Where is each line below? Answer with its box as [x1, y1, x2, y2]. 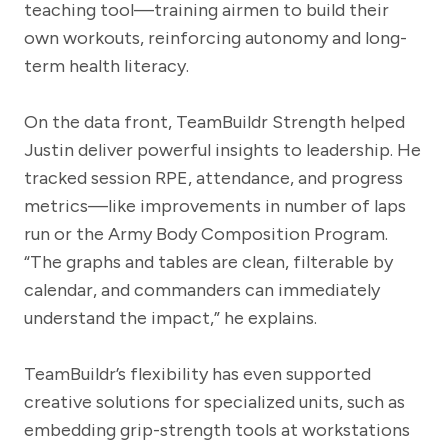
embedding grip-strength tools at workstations [24, 418, 410, 441]
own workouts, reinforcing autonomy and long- [24, 26, 407, 49]
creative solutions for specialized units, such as [24, 390, 405, 413]
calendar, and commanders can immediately [24, 278, 380, 301]
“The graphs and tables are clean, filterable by [24, 250, 393, 273]
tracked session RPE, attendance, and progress [24, 166, 403, 189]
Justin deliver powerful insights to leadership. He [24, 138, 421, 161]
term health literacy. [24, 54, 189, 77]
